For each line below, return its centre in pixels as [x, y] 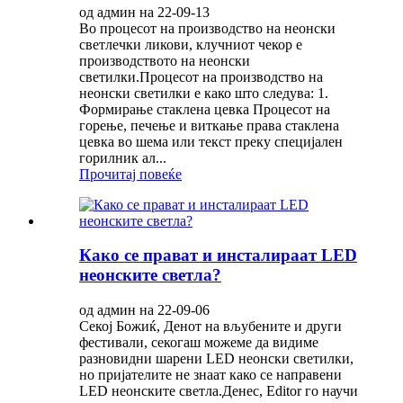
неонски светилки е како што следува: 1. [204, 93]
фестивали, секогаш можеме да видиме [199, 343]
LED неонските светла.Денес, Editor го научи [219, 391]
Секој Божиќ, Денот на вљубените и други [210, 327]
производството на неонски [165, 60]
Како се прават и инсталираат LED [218, 255]
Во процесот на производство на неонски [207, 28]
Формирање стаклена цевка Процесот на [205, 109]
